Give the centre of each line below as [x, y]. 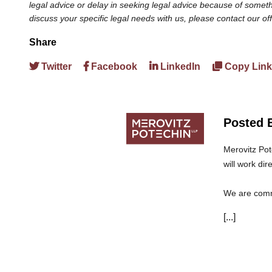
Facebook [113, 66]
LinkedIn [179, 66]
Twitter [55, 66]
